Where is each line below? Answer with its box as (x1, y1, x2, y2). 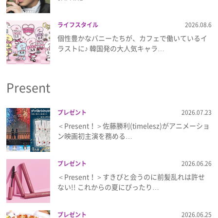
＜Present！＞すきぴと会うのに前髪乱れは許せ (57, 171, 205, 182)
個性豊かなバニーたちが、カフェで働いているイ (57, 33, 208, 43)
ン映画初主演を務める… (57, 130, 133, 141)
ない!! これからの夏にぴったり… (57, 182, 160, 192)
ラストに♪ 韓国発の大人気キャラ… (57, 43, 165, 53)
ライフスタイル (57, 20, 99, 29)
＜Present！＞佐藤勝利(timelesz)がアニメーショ (57, 120, 210, 130)
